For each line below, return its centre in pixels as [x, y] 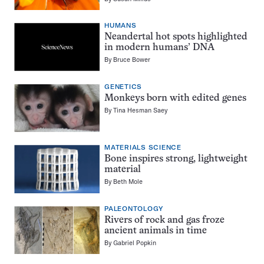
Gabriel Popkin [135, 242]
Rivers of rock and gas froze [164, 220]
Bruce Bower [132, 60]
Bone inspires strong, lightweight [176, 159]
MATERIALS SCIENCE [143, 148]
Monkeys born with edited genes [175, 98]
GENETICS [123, 87]
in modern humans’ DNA [159, 48]
